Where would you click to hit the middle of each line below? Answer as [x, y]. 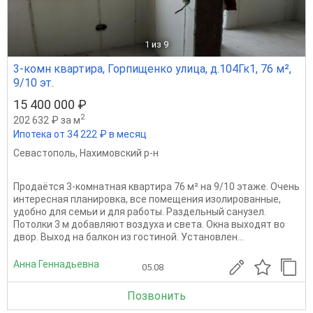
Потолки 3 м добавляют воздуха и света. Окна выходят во [149, 224]
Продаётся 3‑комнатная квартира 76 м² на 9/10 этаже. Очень [156, 186]
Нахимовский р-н [119, 153]
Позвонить [156, 296]
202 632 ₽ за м [47, 120]
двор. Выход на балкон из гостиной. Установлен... [129, 236]
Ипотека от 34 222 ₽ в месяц [80, 134]
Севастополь [44, 153]
